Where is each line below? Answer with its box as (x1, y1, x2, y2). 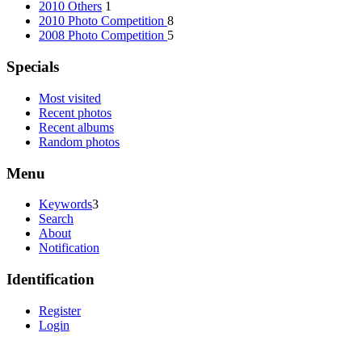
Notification (39, 241, 99, 255)
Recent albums (39, 120, 114, 134)
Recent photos (39, 105, 112, 120)
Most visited (39, 90, 101, 105)
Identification (6, 271, 95, 288)
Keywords (39, 197, 92, 212)
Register (39, 303, 81, 318)
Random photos (39, 134, 120, 149)
